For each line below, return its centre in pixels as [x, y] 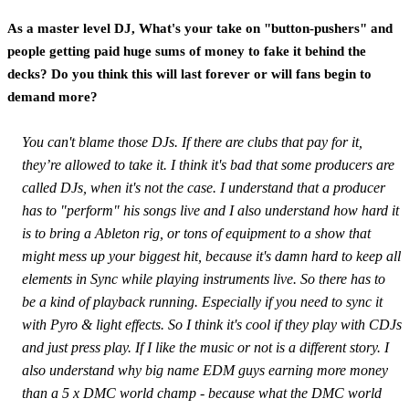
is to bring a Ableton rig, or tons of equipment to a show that [196, 233]
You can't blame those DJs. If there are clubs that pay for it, [192, 142]
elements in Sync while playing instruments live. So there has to [204, 278]
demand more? [52, 96]
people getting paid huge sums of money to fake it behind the [187, 51]
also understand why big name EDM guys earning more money [205, 370]
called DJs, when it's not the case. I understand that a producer [204, 187]
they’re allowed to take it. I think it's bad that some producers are [208, 164]
